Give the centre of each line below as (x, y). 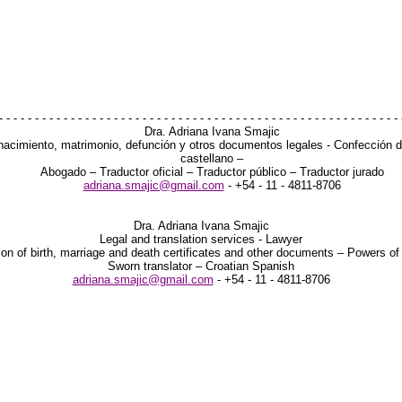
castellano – (212, 158)
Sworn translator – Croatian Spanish (201, 266)
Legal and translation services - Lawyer (201, 239)
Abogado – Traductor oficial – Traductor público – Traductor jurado (212, 172)
